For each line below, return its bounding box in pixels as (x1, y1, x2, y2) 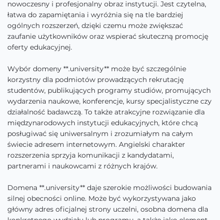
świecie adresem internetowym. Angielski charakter (7, 140, 185, 149)
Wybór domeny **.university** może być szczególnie (7, 64, 186, 73)
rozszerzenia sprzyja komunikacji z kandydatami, (7, 151, 174, 160)
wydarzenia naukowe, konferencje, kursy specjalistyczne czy (7, 97, 212, 106)
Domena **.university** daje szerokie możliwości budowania (7, 183, 212, 192)
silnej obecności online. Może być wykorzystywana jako (7, 194, 196, 203)
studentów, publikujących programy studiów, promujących (7, 86, 211, 95)
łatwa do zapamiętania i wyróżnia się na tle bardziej (7, 10, 183, 19)
